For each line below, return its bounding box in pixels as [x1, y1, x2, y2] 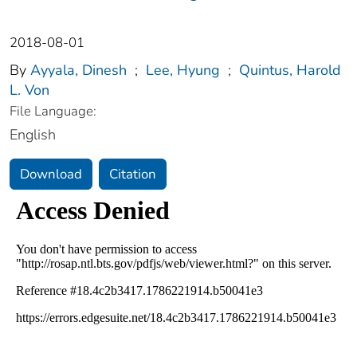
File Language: [10, 102, 96, 121]
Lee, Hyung [146, 61, 220, 80]
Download [20, 165, 82, 184]
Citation [109, 165, 156, 184]
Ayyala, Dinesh [30, 61, 127, 80]
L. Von [10, 80, 49, 100]
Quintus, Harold [239, 61, 341, 80]
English [10, 125, 56, 145]
